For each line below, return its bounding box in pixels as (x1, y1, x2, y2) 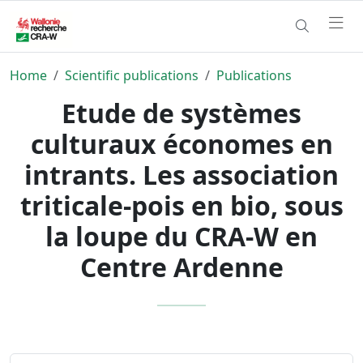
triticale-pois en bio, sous (19, 187, 344, 223)
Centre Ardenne (79, 249, 284, 284)
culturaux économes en (30, 126, 333, 161)
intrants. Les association (24, 156, 339, 192)
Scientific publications (65, 66, 199, 84)
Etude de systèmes (62, 95, 301, 130)
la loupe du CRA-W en (45, 218, 318, 254)
